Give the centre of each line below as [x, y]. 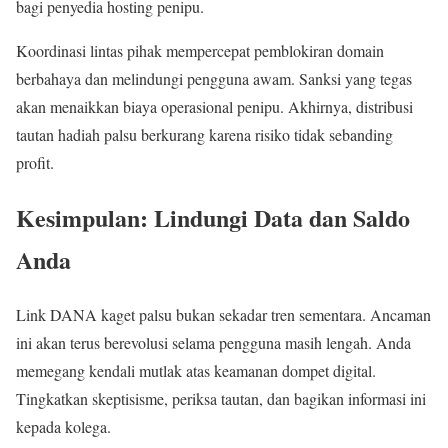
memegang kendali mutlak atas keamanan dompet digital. [196, 370]
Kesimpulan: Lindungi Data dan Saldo [213, 217]
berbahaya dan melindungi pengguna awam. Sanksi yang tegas [214, 79]
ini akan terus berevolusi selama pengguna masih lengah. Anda [213, 342]
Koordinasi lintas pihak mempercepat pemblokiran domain [200, 51]
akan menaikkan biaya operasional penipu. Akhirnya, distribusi [214, 107]
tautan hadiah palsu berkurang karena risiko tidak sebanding [204, 135]
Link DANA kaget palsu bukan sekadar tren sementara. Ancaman [223, 314]
